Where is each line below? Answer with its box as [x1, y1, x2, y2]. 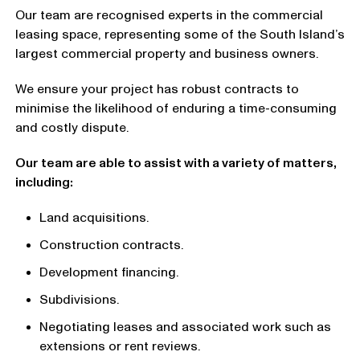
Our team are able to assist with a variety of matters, [14, 154, 337, 172]
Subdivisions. [39, 291, 119, 309]
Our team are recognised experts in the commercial [14, 6, 323, 24]
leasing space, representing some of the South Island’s [14, 26, 345, 43]
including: [14, 174, 73, 191]
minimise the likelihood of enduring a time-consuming [14, 100, 337, 117]
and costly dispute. [14, 119, 132, 137]
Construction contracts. [39, 236, 183, 254]
